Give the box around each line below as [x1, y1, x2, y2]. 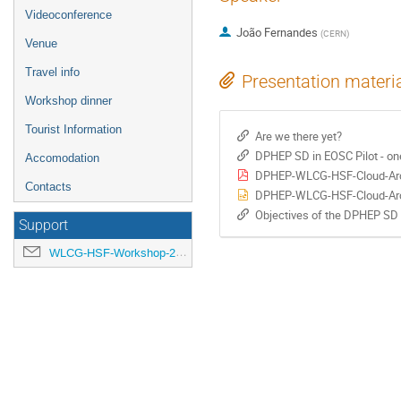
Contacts [25, 180, 72, 193]
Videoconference [25, 8, 112, 21]
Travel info [25, 65, 80, 79]
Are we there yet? [254, 127, 342, 144]
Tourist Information [25, 123, 122, 136]
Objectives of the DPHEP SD [254, 206, 398, 223]
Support [19, 218, 68, 234]
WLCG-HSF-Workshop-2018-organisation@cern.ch [49, 245, 175, 260]
